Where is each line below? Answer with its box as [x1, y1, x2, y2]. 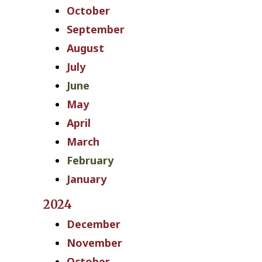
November [67, 236, 122, 250]
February [67, 153, 113, 168]
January [67, 172, 106, 187]
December [67, 217, 120, 232]
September [67, 22, 125, 37]
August [67, 41, 104, 56]
